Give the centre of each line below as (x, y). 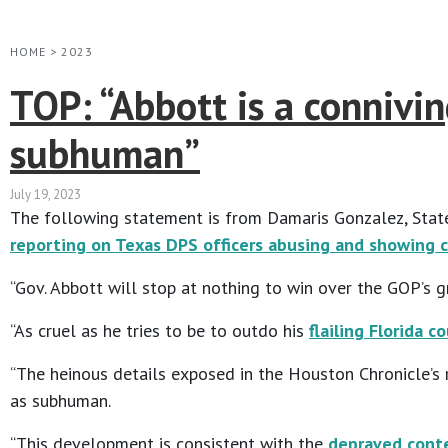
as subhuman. (60, 401)
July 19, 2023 (45, 195)
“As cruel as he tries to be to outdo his (159, 331)
